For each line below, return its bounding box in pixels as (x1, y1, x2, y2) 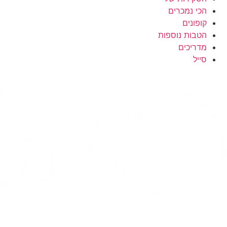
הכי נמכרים (168, 5, 207, 16)
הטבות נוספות (158, 29, 207, 40)
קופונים (182, 17, 207, 28)
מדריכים (178, 42, 207, 52)
